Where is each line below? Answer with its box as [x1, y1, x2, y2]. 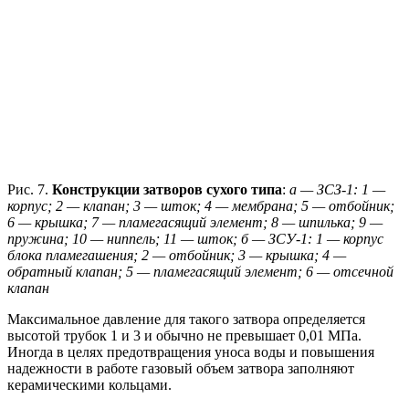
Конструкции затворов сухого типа [52, 181, 282, 197]
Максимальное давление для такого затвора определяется [7, 310, 365, 327]
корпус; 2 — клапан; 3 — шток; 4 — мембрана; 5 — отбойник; [7, 197, 394, 214]
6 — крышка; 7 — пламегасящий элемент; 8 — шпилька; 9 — [7, 214, 383, 230]
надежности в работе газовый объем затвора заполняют [7, 360, 354, 376]
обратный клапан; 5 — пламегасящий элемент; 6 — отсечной [7, 263, 393, 279]
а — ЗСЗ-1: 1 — [289, 181, 385, 197]
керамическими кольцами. [7, 376, 172, 393]
